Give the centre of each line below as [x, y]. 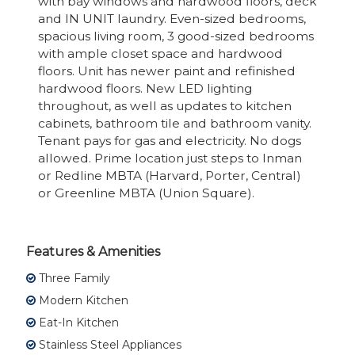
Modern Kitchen [82, 300]
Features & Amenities [93, 251]
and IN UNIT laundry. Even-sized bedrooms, [172, 18]
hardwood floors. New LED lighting [145, 88]
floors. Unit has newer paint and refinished [167, 71]
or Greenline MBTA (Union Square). [146, 193]
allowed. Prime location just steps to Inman [170, 158]
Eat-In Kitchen [77, 322]
